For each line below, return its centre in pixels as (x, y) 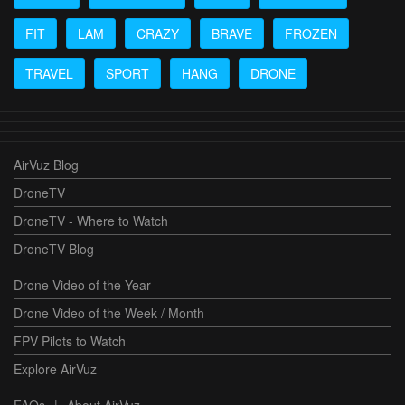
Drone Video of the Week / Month (109, 313)
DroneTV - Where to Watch (91, 221)
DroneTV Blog (54, 249)
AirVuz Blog (46, 165)
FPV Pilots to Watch (70, 341)
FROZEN (311, 34)
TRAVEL (49, 74)
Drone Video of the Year (82, 285)
